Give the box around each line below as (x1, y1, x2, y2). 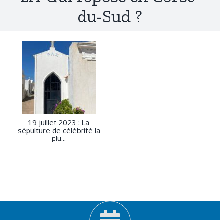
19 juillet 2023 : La (28, 117, 89, 128)
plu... (52, 133, 66, 143)
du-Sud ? (78, 6, 142, 27)
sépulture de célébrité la (17, 125, 100, 136)
